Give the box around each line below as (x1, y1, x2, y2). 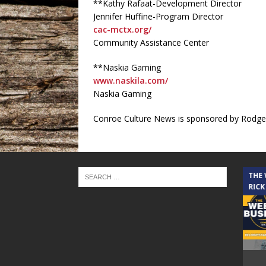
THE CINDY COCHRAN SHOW (100, 170, 202, 180)
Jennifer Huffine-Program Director (93, 11, 223, 22)
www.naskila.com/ (93, 75, 168, 86)
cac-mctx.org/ (93, 24, 151, 35)
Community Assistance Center (93, 37, 209, 48)
